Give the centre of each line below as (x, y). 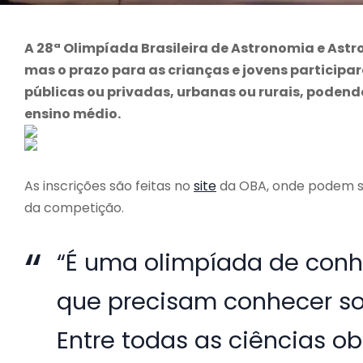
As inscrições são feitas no (109, 186)
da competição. (74, 208)
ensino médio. (73, 114)
